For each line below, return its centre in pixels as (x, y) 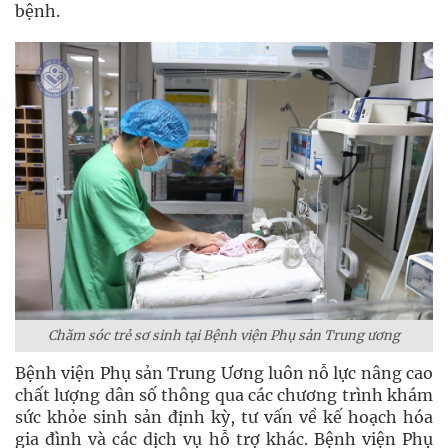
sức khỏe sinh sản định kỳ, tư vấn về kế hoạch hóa (224, 417)
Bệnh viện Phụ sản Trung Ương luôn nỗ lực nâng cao (224, 373)
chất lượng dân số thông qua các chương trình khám (224, 395)
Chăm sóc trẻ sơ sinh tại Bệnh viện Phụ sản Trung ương (224, 335)
